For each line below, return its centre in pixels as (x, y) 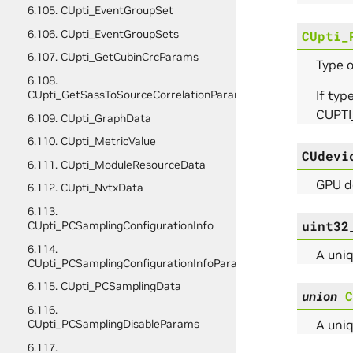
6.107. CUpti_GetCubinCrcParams (113, 57)
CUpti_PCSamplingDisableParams (113, 323)
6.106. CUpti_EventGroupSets (103, 33)
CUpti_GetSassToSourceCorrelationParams (138, 94)
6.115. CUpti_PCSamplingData (104, 286)
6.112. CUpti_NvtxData (85, 188)
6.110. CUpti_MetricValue (91, 141)
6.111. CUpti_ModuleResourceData (116, 164)
